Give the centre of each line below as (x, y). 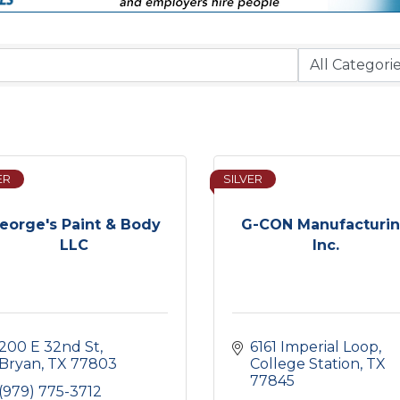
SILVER (243, 179)
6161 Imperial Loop (314, 347)
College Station (305, 364)
